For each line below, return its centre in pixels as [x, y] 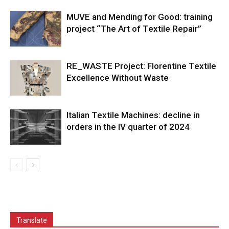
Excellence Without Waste [118, 78]
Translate [32, 221]
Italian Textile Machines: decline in [133, 115]
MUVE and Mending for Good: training [140, 17]
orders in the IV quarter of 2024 [128, 127]
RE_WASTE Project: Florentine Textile [141, 66]
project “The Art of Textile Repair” [134, 29]
